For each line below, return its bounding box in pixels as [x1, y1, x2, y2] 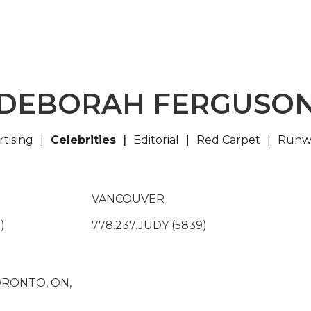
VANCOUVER [92, 192, 165, 205]
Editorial [133, 133, 179, 146]
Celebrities [51, 133, 116, 146]
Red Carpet [196, 133, 260, 146]
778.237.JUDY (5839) [92, 219, 207, 233]
